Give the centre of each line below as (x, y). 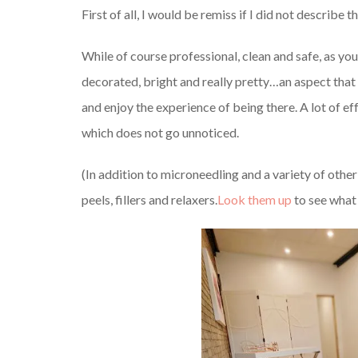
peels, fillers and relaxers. (149, 199)
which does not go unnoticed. (160, 132)
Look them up (255, 199)
